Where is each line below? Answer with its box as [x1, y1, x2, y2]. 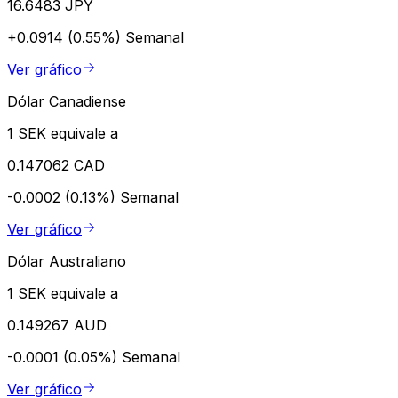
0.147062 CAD [7, 155, 105, 174]
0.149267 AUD [7, 315, 107, 334]
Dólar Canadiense [7, 92, 126, 110]
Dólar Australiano [7, 251, 126, 270]
